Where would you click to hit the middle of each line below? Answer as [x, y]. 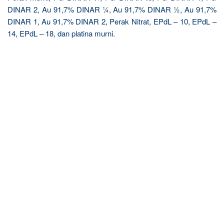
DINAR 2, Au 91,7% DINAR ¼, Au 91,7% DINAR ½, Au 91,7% [112, 9]
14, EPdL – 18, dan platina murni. [61, 33]
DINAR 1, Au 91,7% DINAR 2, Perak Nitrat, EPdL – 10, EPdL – [112, 21]
